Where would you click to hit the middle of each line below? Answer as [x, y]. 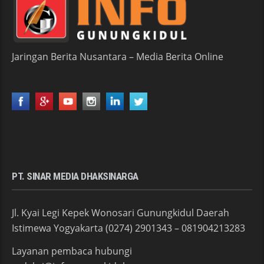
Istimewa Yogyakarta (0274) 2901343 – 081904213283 [128, 228]
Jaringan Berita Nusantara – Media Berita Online [118, 56]
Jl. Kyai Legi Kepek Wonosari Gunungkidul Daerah [121, 212]
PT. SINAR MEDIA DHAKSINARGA [75, 176]
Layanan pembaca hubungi [72, 251]
